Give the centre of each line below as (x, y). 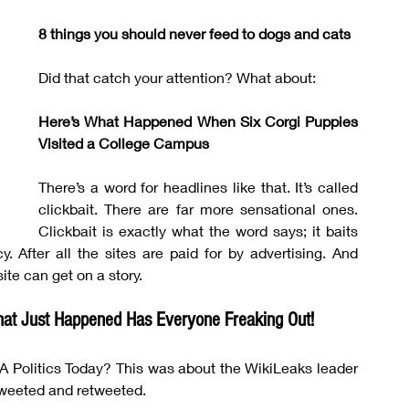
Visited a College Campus (124, 143)
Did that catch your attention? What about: (177, 77)
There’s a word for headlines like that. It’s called (198, 187)
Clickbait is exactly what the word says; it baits (198, 231)
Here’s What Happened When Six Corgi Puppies (198, 121)
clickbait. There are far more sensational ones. (198, 209)
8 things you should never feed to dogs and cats (194, 33)
